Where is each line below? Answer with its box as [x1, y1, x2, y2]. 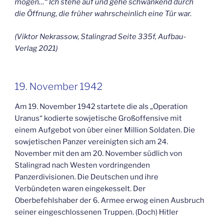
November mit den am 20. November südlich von [15, 149, 182, 158]
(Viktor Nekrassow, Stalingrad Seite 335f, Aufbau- [15, 32, 186, 41]
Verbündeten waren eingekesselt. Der [15, 184, 146, 194]
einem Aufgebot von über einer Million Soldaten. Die [15, 126, 195, 135]
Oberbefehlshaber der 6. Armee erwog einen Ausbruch [15, 196, 204, 205]
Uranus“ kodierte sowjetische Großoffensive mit [15, 114, 182, 123]
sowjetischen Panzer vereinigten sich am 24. [15, 137, 168, 147]
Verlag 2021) [15, 44, 58, 53]
